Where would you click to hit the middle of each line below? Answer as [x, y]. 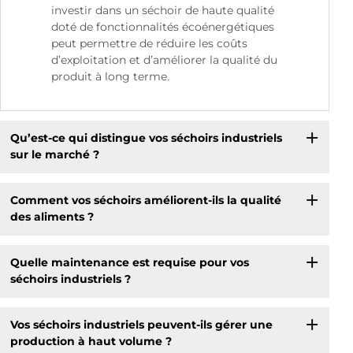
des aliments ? [52, 217]
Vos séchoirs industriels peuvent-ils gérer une [141, 325]
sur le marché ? [54, 155]
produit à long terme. [110, 76]
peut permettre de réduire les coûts [149, 43]
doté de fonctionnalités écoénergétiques [163, 26]
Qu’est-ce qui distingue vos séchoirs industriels [146, 138]
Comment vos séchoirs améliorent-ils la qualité [145, 201]
